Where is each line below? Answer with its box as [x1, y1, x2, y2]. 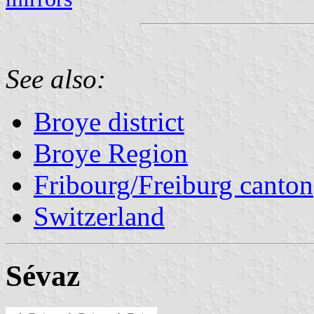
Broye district [34, 106, 184, 137]
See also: [6, 63, 106, 94]
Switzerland [34, 200, 165, 231]
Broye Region [34, 137, 188, 168]
